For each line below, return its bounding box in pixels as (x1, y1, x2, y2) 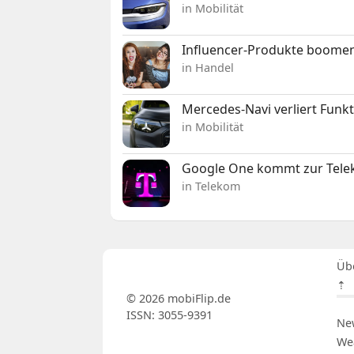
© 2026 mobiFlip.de (126, 290, 231, 306)
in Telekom (182, 178, 241, 194)
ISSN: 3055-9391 (126, 307, 213, 322)
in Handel (182, 59, 235, 75)
